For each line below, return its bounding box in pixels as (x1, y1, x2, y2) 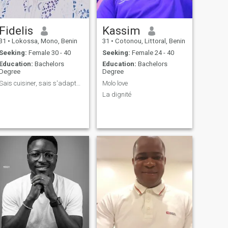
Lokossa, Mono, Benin (10, 37, 77, 45)
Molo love (102, 79, 128, 87)
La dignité (102, 91, 131, 99)
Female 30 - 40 (26, 48, 71, 56)
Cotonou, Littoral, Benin (113, 37, 185, 45)
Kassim (102, 24, 140, 38)
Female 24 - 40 (130, 48, 174, 56)
